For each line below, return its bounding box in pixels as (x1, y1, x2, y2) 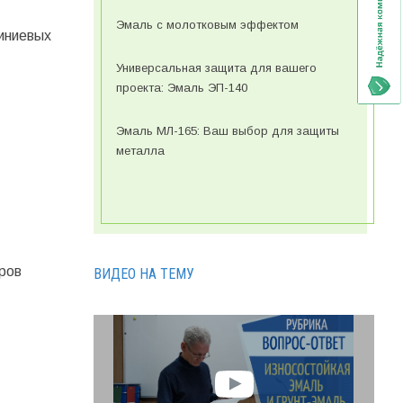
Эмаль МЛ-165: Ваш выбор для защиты (115, 124, 339, 139)
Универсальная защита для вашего (115, 61, 317, 76)
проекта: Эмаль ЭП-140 (115, 81, 247, 95)
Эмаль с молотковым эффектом (115, 18, 299, 32)
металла (115, 144, 165, 158)
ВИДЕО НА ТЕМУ (93, 265, 194, 283)
